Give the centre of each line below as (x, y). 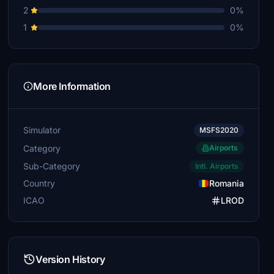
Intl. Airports (216, 166)
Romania (226, 183)
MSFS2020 (219, 130)
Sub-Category (52, 166)
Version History (70, 259)
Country (39, 183)
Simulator (42, 130)
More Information (72, 86)
